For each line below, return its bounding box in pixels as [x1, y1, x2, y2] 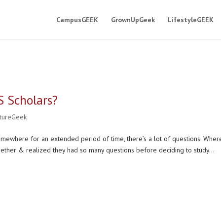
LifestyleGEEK [167, 15, 214, 24]
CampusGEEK [56, 15, 98, 24]
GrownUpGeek [110, 15, 155, 24]
